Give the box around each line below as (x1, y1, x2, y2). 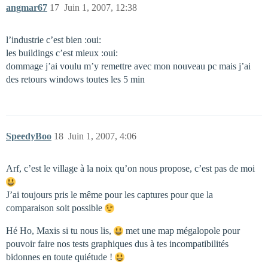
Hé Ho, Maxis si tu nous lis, (6, 226, 114, 236)
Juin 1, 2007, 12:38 (64, 2, 137, 13)
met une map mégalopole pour (123, 226, 240, 236)
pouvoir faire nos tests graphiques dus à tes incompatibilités (6, 239, 229, 249)
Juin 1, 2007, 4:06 (68, 131, 136, 142)
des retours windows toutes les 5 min (6, 74, 145, 85)
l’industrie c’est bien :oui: (6, 35, 101, 45)
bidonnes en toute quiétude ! (6, 252, 115, 263)
